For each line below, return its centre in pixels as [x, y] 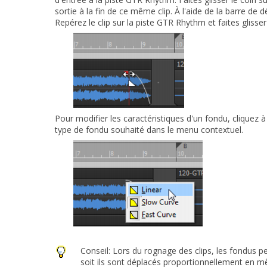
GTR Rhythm [181, 22]
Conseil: [97, 250]
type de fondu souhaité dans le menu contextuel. [149, 129]
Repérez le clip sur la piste [106, 22]
